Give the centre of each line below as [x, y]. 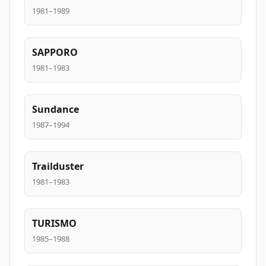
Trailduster [58, 166]
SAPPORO [55, 52]
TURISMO [54, 223]
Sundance [56, 109]
